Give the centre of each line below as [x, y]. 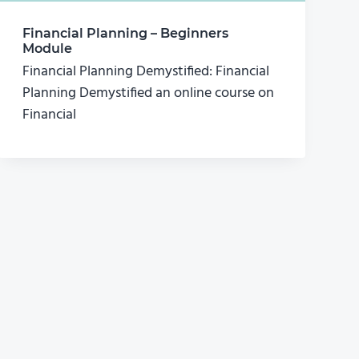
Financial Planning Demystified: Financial [146, 72]
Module [48, 49]
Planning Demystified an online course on [149, 94]
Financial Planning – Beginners [126, 34]
